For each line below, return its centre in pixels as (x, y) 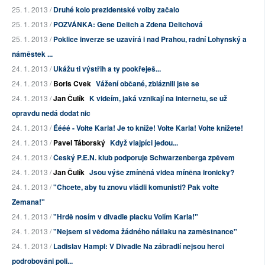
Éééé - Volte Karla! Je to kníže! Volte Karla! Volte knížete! (148, 128)
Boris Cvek (72, 84)
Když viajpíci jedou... (144, 143)
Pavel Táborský (79, 143)
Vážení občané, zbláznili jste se (148, 84)
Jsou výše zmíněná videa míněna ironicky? (162, 172)
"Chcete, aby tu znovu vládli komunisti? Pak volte (136, 187)
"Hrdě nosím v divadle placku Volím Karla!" (126, 217)
